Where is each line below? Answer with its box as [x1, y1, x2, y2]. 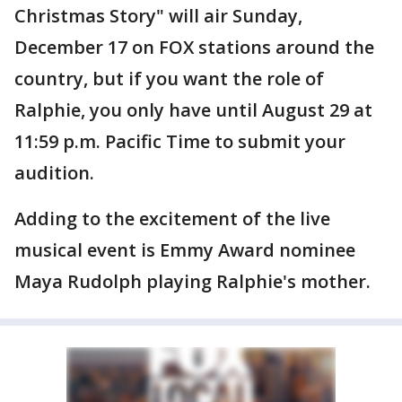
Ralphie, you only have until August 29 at [14, 98, 372, 122]
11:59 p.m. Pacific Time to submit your [14, 129, 345, 153]
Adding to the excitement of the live [14, 206, 330, 231]
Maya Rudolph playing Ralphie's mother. [14, 269, 371, 293]
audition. [14, 161, 99, 185]
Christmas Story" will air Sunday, [14, 4, 302, 28]
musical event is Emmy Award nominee [14, 238, 355, 262]
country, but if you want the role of [14, 66, 324, 91]
